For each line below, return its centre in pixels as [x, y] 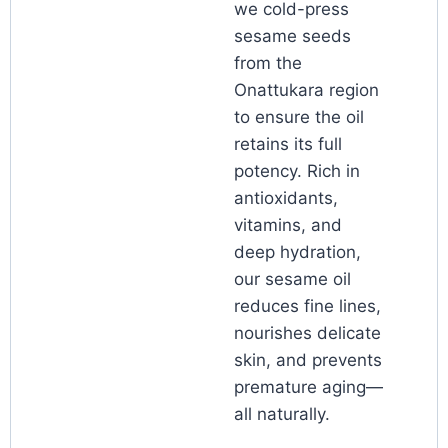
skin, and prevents [308, 360]
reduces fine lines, [307, 306]
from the [268, 63]
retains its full [288, 144]
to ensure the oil [299, 117]
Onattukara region [306, 90]
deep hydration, [297, 252]
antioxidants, [286, 198]
